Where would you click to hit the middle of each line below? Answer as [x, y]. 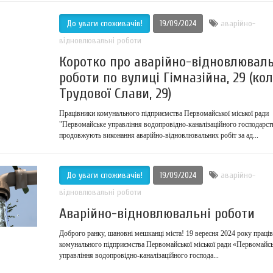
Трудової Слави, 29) [115, 94]
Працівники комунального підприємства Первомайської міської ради [164, 113]
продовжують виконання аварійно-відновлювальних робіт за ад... [158, 135]
